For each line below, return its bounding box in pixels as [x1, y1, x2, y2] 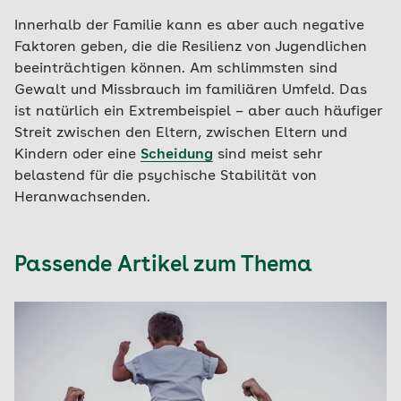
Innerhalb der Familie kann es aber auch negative [14, 19, 364, 33]
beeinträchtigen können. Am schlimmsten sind [14, 62, 337, 76]
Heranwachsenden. [14, 191, 150, 205]
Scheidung [141, 148, 213, 162]
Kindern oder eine [14, 148, 141, 162]
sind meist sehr [213, 148, 322, 162]
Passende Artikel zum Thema [14, 255, 312, 277]
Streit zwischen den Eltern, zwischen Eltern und [14, 126, 347, 141]
